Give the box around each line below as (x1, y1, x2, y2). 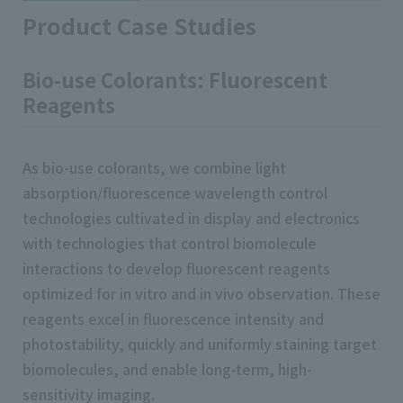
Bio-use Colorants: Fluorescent (22, 65, 327, 94)
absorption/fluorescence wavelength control (22, 182, 327, 204)
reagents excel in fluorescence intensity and (22, 308, 324, 330)
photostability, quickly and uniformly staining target (22, 333, 377, 355)
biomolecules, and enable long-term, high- (22, 358, 312, 381)
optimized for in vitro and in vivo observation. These (22, 282, 381, 305)
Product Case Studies (22, 9, 256, 42)
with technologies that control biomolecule (22, 232, 317, 255)
